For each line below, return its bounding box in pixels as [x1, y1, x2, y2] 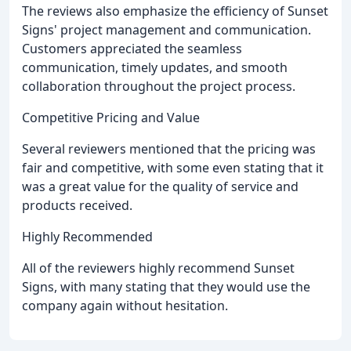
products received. [22, 197, 132, 215]
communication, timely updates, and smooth [22, 59, 288, 77]
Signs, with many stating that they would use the [22, 278, 310, 296]
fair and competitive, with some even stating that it [22, 159, 324, 177]
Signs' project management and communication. [22, 21, 311, 39]
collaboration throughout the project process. [22, 78, 295, 96]
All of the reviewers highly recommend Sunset [22, 259, 295, 277]
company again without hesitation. [22, 297, 228, 315]
